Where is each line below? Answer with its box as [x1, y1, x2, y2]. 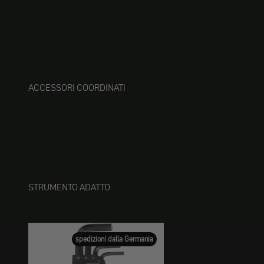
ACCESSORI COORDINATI [28, 80, 126, 94]
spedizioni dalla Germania [75, 233, 154, 244]
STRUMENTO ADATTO [28, 180, 110, 193]
